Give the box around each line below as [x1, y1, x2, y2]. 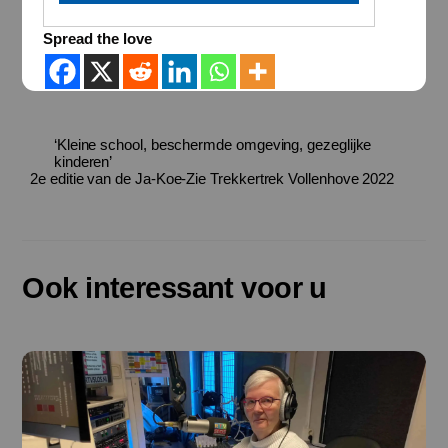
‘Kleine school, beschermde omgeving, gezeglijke [53, 136, 372, 154]
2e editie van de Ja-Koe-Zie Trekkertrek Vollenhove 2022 [30, 170, 395, 188]
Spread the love [42, 30, 152, 48]
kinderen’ [53, 153, 113, 171]
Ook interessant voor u [22, 272, 327, 305]
